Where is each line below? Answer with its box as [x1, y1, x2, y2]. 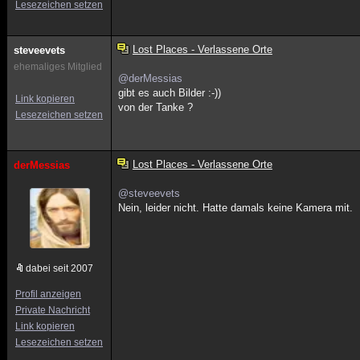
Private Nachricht [15, 305, 90, 316]
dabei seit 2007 [26, 263, 93, 274]
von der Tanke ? [118, 101, 194, 113]
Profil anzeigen [15, 288, 81, 300]
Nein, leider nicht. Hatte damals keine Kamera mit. [118, 202, 354, 214]
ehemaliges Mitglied [14, 61, 102, 72]
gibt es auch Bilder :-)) [118, 87, 222, 99]
